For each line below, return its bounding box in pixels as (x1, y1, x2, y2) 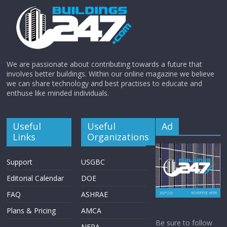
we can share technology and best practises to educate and (7, 79, 203, 89)
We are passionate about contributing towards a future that (7, 59, 203, 69)
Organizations (87, 131, 149, 143)
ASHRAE (81, 190, 108, 200)
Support (7, 157, 33, 167)
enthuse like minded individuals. (7, 88, 109, 98)
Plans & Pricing (7, 206, 56, 216)
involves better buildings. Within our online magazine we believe (7, 69, 215, 79)
